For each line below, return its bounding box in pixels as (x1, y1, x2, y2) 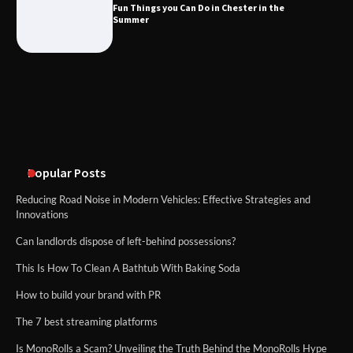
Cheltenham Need (117, 66, 204, 80)
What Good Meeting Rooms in (117, 54, 261, 68)
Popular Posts (28, 165, 106, 181)
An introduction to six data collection (117, 142, 302, 156)
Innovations (16, 208, 69, 221)
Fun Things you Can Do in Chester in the (112, 2, 284, 14)
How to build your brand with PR (16, 288, 161, 302)
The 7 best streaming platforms (16, 315, 158, 329)
